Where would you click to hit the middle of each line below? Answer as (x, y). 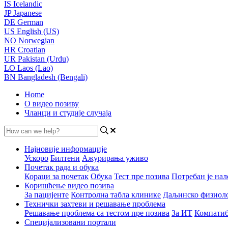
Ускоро (36, 158)
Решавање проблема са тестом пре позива (97, 213)
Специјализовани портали (70, 222)
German (30, 22)
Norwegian (36, 40)
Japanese (27, 13)
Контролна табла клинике (116, 195)
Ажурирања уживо (115, 158)
